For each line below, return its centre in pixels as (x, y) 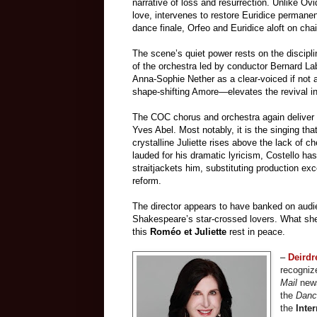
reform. (147, 181)
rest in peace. (256, 232)
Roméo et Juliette (188, 232)
